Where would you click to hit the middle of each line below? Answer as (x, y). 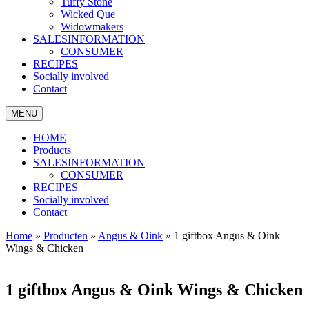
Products (52, 150)
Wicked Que (88, 14)
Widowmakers (92, 27)
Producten (66, 236)
